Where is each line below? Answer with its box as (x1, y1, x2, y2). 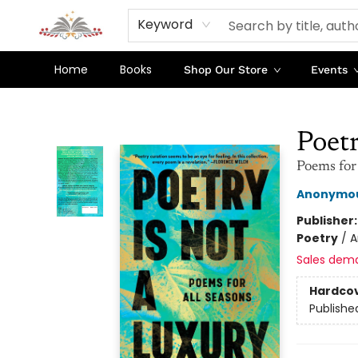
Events (311, 63, 348, 76)
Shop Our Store (184, 63, 268, 76)
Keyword (137, 15, 193, 34)
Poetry (296, 230, 338, 246)
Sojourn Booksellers (12, 95, 117, 111)
